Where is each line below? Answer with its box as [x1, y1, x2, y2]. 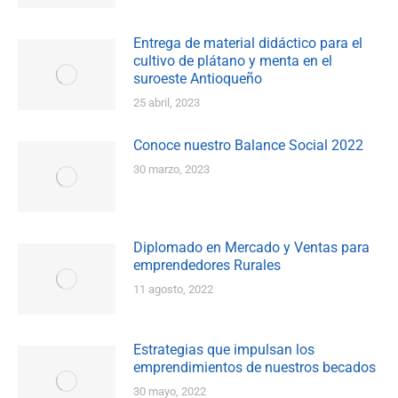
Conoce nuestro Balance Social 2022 [133, 137, 363, 155]
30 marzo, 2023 [133, 163, 210, 177]
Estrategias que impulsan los [133, 341, 314, 359]
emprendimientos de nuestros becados [133, 359, 376, 377]
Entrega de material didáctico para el [133, 35, 362, 52]
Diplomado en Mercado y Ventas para [133, 239, 370, 257]
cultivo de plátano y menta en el [133, 52, 332, 70]
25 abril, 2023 [133, 96, 200, 110]
